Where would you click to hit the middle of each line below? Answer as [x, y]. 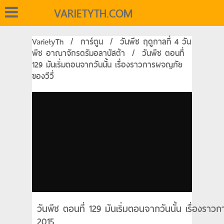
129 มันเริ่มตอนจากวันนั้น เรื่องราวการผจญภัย [107, 65]
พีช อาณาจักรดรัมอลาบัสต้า [78, 53]
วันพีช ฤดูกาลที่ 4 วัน [155, 42]
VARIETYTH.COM [93, 13]
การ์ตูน [92, 42]
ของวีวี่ [43, 76]
